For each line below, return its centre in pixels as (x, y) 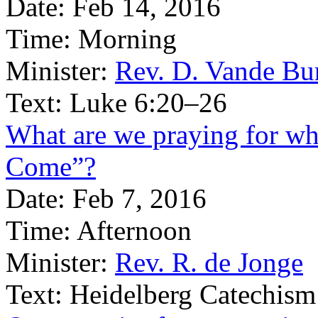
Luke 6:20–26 (148, 103)
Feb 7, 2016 (139, 198)
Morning (127, 39)
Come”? (51, 166)
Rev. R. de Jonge (209, 262)
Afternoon (134, 230)
